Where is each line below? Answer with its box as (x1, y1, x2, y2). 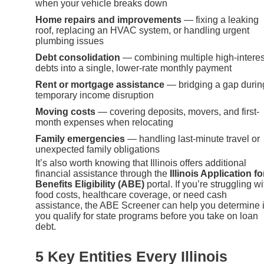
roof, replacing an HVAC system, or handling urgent (35, 25, 249, 35)
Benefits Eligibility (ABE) (35, 179, 144, 189)
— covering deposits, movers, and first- (95, 106, 259, 117)
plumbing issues (35, 35, 104, 46)
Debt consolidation (35, 52, 120, 62)
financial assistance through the (35, 168, 170, 179)
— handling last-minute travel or (125, 133, 260, 144)
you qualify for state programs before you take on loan (35, 210, 258, 221)
